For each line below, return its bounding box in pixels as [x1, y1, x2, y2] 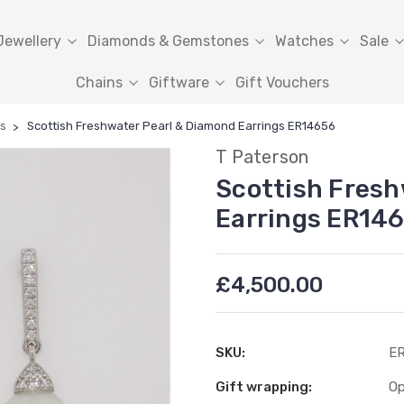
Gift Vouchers [234, 74, 329, 91]
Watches [274, 32, 334, 50]
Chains [75, 74, 123, 91]
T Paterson [216, 146, 309, 168]
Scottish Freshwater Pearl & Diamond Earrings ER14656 [27, 119, 335, 133]
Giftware [148, 74, 209, 91]
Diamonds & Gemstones [87, 32, 249, 50]
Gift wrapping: [216, 379, 312, 395]
